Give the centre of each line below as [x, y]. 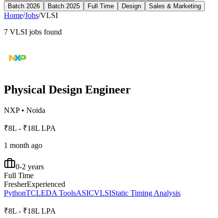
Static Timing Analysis [146, 193]
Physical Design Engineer [67, 89]
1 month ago [23, 145]
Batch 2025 [64, 6]
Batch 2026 [24, 6]
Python [15, 193]
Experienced [46, 184]
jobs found [45, 32]
